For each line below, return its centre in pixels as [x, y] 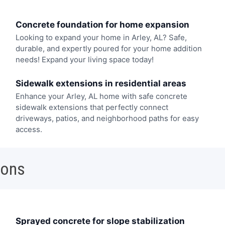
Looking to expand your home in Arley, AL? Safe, [101, 38]
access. [29, 129]
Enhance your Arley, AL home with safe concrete [101, 96]
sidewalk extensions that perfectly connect [92, 107]
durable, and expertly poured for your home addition [108, 49]
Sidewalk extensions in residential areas [101, 83]
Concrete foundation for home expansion [102, 25]
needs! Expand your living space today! [84, 60]
